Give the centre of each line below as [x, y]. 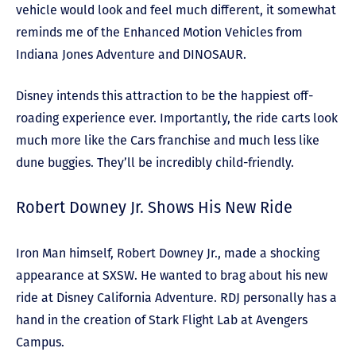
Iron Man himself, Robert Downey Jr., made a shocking [168, 253]
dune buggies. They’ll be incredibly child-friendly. [157, 162]
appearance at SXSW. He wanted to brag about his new [172, 275]
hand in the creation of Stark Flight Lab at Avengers [162, 319]
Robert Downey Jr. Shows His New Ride [154, 207]
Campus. [42, 342]
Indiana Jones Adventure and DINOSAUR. [131, 54]
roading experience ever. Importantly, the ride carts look [177, 118]
